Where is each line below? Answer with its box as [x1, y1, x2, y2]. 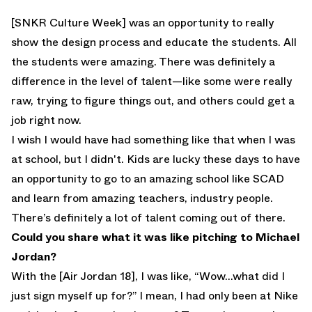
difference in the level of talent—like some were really [11, 73, 292, 90]
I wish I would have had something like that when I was [11, 132, 295, 148]
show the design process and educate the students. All [11, 34, 297, 51]
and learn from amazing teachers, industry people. [11, 190, 273, 207]
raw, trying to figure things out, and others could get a [11, 93, 295, 109]
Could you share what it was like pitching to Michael [11, 229, 299, 246]
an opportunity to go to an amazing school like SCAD [11, 171, 284, 187]
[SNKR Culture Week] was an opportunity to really [11, 15, 274, 31]
